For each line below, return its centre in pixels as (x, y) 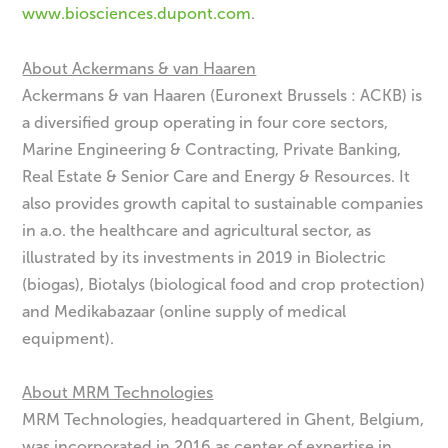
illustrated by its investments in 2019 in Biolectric (204, 257)
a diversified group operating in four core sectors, (205, 122)
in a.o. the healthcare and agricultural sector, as (197, 230)
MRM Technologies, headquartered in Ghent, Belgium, (223, 419)
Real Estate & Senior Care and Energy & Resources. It (216, 176)
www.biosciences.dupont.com (137, 14)
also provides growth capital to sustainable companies (223, 203)
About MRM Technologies (118, 392)
